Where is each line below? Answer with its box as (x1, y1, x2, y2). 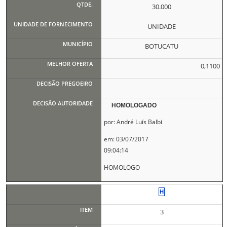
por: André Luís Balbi (103, 118, 162, 126)
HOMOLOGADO (111, 102, 157, 109)
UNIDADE (147, 22, 176, 31)
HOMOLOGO (103, 163, 140, 172)
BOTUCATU (145, 42, 179, 51)
